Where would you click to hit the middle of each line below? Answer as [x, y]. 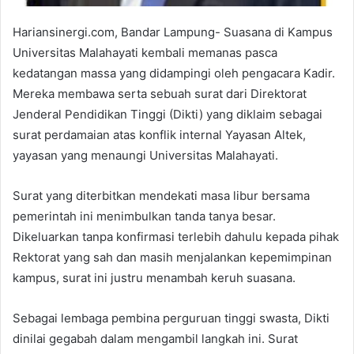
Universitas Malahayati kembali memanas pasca [145, 52]
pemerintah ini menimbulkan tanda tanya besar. [144, 216]
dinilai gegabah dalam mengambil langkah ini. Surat [155, 338]
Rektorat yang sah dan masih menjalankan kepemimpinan [172, 257]
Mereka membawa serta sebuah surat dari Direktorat [160, 93]
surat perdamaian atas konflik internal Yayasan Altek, [159, 134]
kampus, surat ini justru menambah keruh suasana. [154, 277]
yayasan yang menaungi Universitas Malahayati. [145, 155]
